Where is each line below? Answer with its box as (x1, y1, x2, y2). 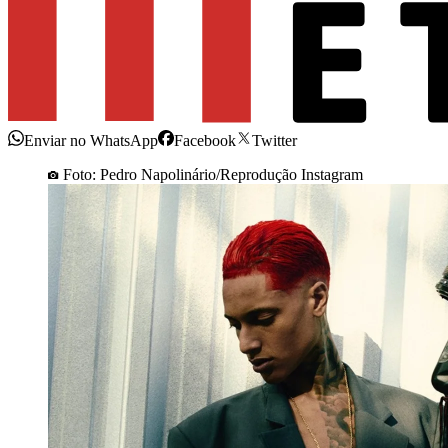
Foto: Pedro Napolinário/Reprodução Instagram (63, 166, 363, 184)
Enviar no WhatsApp (24, 132, 158, 150)
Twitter (252, 132, 297, 150)
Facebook (174, 132, 236, 150)
